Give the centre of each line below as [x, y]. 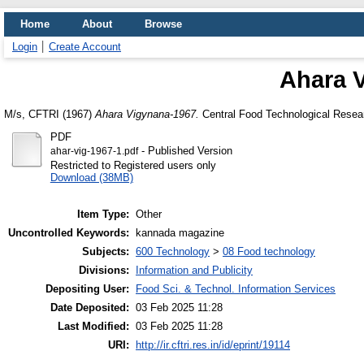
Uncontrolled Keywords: [69, 233]
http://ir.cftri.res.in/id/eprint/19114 [213, 345]
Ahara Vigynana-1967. [147, 114]
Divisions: [104, 271]
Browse [163, 24]
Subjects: [106, 252]
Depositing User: [87, 289]
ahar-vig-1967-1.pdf [94, 151]
